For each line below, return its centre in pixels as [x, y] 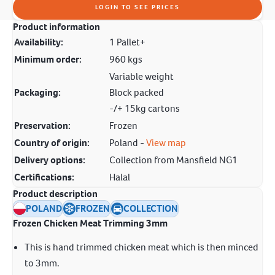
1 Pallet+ [127, 42]
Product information [56, 27]
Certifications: [44, 177]
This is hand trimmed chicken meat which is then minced [141, 247]
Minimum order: [48, 59]
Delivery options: [50, 160]
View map [166, 143]
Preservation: [42, 126]
